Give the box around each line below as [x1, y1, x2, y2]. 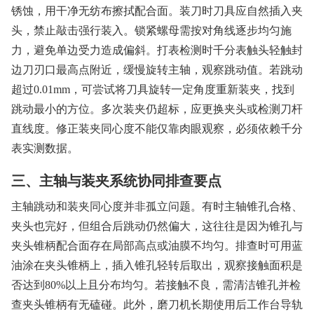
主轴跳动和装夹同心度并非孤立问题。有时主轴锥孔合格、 [11, 200, 303, 213]
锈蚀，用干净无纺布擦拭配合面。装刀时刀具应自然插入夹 [11, 5, 303, 18]
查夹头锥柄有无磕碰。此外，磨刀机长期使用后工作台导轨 [11, 299, 303, 311]
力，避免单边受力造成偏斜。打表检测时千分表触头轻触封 [11, 44, 303, 57]
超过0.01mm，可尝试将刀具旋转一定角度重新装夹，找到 [11, 83, 294, 96]
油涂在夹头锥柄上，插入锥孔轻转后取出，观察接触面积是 [11, 259, 303, 272]
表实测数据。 [11, 142, 78, 155]
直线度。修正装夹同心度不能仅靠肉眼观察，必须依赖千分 [11, 123, 303, 135]
